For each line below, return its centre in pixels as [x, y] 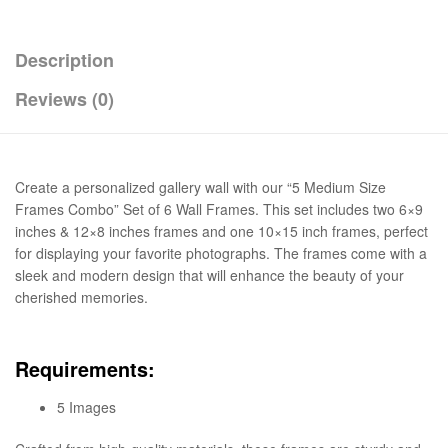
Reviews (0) [64, 98]
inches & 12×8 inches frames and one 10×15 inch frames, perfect [221, 230]
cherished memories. [81, 296]
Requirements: [85, 369]
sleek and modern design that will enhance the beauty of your [209, 274]
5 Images [86, 406]
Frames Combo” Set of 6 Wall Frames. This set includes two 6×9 [219, 208]
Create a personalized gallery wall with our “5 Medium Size [200, 186]
